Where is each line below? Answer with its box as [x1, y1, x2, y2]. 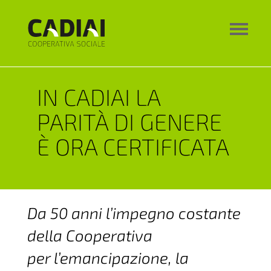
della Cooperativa [27, 226, 152, 244]
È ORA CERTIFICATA [36, 132, 229, 160]
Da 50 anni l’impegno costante [27, 203, 241, 222]
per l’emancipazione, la [27, 248, 189, 267]
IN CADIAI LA [36, 83, 160, 111]
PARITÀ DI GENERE [36, 108, 222, 135]
